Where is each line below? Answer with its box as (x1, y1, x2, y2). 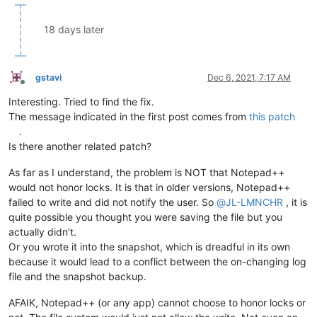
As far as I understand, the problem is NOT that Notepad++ (8, 166, 284, 178)
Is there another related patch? (8, 139, 151, 152)
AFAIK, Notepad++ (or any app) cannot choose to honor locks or (8, 296, 306, 309)
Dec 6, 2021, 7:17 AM (207, 71, 291, 83)
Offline (22, 82, 48, 93)
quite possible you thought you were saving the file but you (8, 210, 282, 223)
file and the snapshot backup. (8, 270, 146, 282)
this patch (249, 110, 295, 122)
